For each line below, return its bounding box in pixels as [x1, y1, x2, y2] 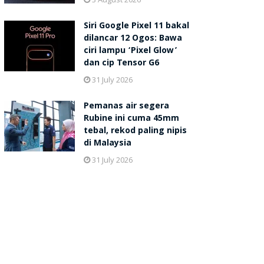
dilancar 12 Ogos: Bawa [83, 32, 182, 47]
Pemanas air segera [83, 100, 169, 114]
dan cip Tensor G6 [83, 57, 159, 71]
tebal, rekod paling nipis [83, 124, 187, 139]
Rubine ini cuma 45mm [83, 112, 179, 127]
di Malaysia [83, 137, 131, 151]
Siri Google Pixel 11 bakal [83, 19, 189, 34]
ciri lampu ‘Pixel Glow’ [83, 44, 177, 59]
